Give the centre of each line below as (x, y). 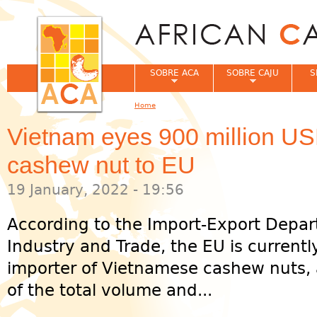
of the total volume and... (110, 290)
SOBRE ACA (174, 73)
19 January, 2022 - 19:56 (96, 190)
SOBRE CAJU (253, 73)
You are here (163, 116)
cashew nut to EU (101, 165)
